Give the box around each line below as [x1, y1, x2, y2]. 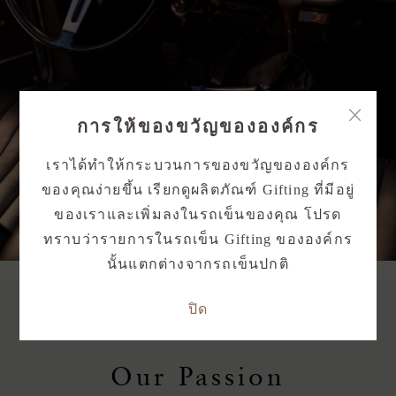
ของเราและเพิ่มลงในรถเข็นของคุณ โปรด [54, 206, 342, 222]
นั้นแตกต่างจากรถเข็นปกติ [107, 255, 289, 271]
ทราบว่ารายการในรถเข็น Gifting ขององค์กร [42, 231, 354, 247]
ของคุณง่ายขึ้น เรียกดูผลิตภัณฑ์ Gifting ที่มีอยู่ [42, 181, 354, 197]
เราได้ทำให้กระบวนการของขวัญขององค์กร [46, 156, 350, 172]
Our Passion [110, 360, 286, 392]
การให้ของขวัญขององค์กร [76, 116, 320, 136]
